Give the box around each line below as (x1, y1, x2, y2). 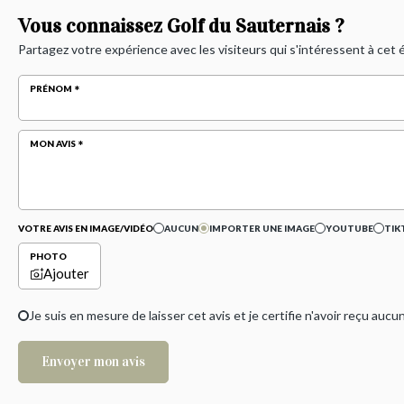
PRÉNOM (30, 83, 72, 95)
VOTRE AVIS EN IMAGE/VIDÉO (18, 223, 153, 234)
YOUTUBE (326, 223, 373, 234)
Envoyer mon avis (41, 353, 145, 371)
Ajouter (43, 265, 89, 282)
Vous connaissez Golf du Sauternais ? (18, 14, 344, 39)
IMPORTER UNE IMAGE (209, 223, 315, 234)
